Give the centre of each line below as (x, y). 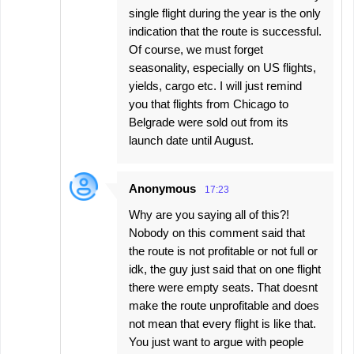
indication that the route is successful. (225, 31)
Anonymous (162, 188)
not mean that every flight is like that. (222, 323)
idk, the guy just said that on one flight (225, 269)
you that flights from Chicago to (209, 104)
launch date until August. (191, 140)
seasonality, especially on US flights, (222, 67)
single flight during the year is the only (225, 13)
